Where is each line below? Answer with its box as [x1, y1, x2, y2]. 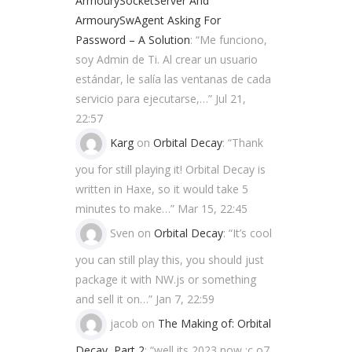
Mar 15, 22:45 [178, 200, 247, 216]
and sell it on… [75, 291, 148, 306]
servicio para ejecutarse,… [75, 90, 208, 106]
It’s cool [233, 225, 272, 240]
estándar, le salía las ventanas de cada [75, 71, 271, 86]
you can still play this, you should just [75, 251, 264, 267]
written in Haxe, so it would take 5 [75, 181, 248, 196]
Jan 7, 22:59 [156, 291, 214, 306]
